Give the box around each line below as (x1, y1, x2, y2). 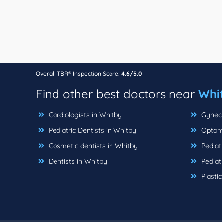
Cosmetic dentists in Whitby (47, 141, 138, 150)
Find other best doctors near (36, 86, 198, 101)
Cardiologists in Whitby (47, 110, 122, 119)
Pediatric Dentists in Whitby (47, 125, 136, 135)
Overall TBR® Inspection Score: (36, 69, 121, 77)
